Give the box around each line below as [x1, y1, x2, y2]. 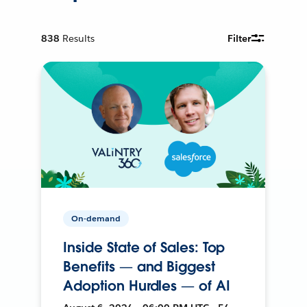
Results [62, 32, 95, 45]
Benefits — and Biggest [63, 257, 215, 275]
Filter [228, 32, 251, 45]
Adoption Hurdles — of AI [63, 276, 230, 295]
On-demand [71, 212, 121, 224]
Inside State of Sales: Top [63, 238, 225, 256]
